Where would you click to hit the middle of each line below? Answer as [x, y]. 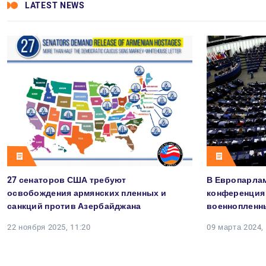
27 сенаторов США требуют [67, 180]
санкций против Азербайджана [74, 206]
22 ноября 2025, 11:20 [49, 227]
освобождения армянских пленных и [87, 193]
